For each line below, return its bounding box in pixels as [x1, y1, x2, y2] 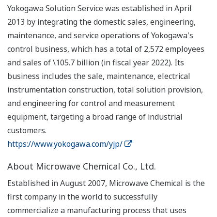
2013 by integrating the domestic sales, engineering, [7, 16, 196, 28]
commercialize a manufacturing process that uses [7, 205, 186, 216]
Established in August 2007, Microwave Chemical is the [7, 178, 205, 189]
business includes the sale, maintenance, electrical [7, 71, 190, 82]
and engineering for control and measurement [7, 98, 175, 109]
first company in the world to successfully [7, 191, 157, 202]
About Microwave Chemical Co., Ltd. [7, 160, 156, 172]
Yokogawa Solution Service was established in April [7, 3, 192, 14]
